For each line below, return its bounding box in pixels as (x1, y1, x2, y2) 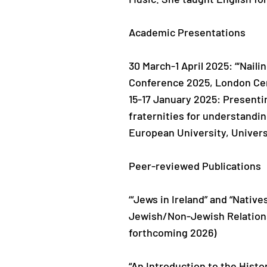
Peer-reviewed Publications (129, 159, 261, 172)
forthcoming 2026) (129, 226, 216, 239)
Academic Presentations (129, 26, 246, 39)
